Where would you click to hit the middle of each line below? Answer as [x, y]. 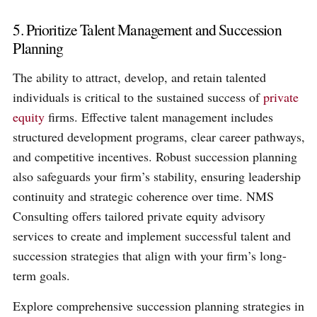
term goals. [42, 276]
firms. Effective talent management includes [159, 117]
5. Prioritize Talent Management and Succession [147, 29]
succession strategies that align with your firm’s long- [150, 256]
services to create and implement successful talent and [152, 236]
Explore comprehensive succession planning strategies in [159, 305]
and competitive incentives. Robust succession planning [155, 157]
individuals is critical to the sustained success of [138, 97]
